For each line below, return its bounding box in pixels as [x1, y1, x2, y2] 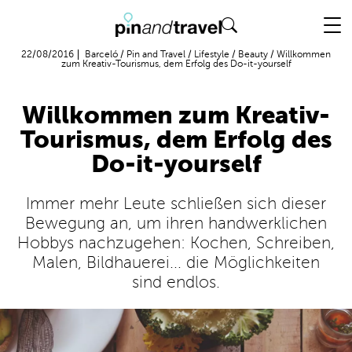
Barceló [85, 49, 118, 60]
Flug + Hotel [277, 5, 340, 17]
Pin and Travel [126, 49, 185, 60]
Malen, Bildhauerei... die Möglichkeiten [32, 254, 320, 272]
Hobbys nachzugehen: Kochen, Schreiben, [17, 234, 335, 252]
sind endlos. [132, 273, 220, 291]
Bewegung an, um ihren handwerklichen [25, 214, 327, 233]
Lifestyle [194, 49, 229, 60]
